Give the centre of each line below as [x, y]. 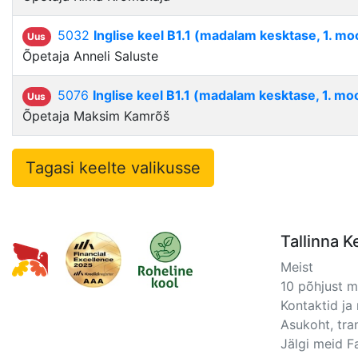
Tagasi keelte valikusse [113, 168]
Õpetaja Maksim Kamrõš [96, 116]
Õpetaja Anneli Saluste [90, 56]
